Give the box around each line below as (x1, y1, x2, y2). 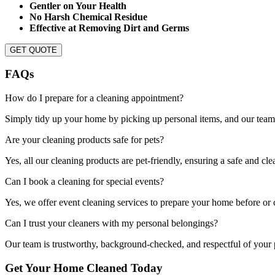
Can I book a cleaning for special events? (5, 176, 164, 187)
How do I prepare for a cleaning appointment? (5, 93, 184, 104)
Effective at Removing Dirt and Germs (29, 22, 189, 33)
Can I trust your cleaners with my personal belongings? (5, 218, 218, 229)
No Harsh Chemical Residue (29, 11, 147, 22)
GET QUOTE (10, 45, 57, 55)
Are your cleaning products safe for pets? (5, 134, 164, 145)
